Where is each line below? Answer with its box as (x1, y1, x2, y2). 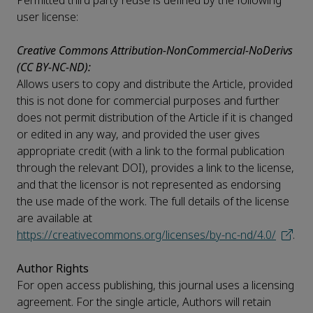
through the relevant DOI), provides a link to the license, (17, 160, 294, 177)
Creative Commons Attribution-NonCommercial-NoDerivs (17, 43, 293, 59)
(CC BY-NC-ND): (17, 59, 91, 76)
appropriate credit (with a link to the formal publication (17, 143, 284, 160)
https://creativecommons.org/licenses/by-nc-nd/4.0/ (17, 227, 276, 244)
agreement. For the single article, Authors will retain (17, 294, 271, 311)
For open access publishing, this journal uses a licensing (17, 277, 294, 294)
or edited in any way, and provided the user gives (17, 126, 260, 143)
